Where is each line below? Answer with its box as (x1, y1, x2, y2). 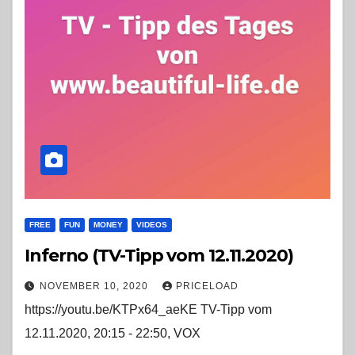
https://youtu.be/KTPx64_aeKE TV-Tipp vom (25, 303, 272, 317)
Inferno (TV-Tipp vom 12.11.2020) (25, 245, 294, 267)
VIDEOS (136, 220, 167, 230)
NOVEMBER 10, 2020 (40, 281, 151, 292)
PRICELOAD (176, 281, 239, 292)
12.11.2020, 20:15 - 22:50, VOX (25, 326, 200, 341)
